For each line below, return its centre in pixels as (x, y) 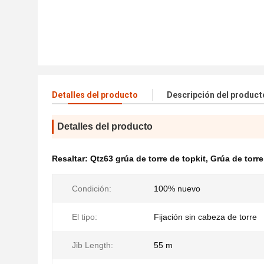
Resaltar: (71, 159)
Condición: (92, 189)
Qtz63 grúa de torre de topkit (148, 159)
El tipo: (85, 217)
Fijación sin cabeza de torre (205, 217)
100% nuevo (177, 189)
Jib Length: (93, 245)
